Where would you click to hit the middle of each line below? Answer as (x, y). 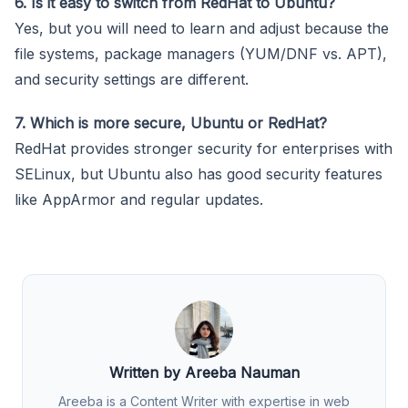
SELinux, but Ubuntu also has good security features (199, 173)
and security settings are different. (132, 79)
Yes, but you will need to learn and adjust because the (202, 28)
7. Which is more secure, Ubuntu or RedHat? (171, 122)
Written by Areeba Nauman (204, 372)
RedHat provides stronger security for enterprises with (204, 148)
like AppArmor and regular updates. (139, 199)
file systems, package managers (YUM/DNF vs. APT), (201, 53)
